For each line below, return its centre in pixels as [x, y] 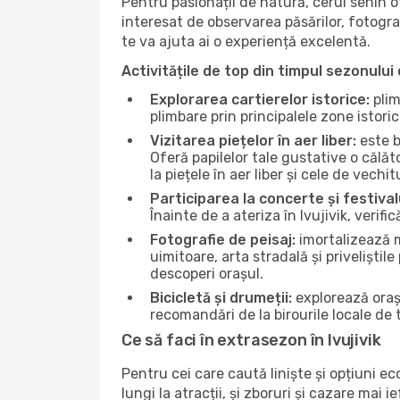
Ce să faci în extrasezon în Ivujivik [251, 340]
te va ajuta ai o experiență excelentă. [246, 42]
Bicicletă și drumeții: [221, 298]
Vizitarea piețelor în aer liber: [253, 141]
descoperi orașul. [207, 274]
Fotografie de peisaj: [223, 240]
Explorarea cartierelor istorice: [260, 100]
